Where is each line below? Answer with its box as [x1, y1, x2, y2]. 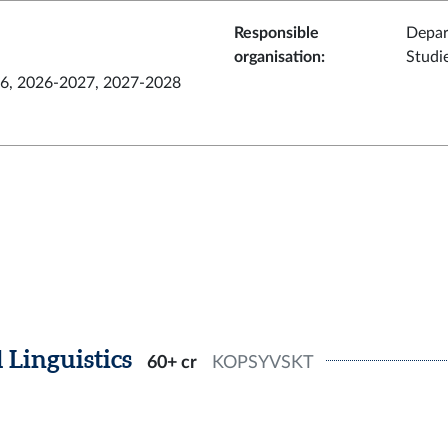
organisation [234, 49, 321, 65]
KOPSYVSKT [212, 354, 314, 371]
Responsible [234, 25, 319, 41]
